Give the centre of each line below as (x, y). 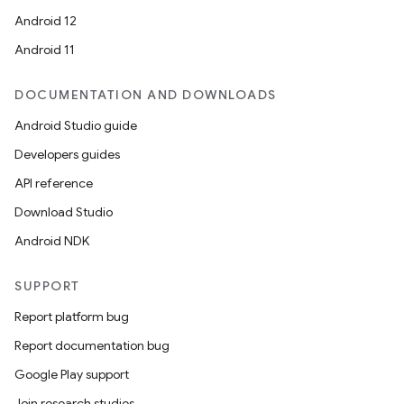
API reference (54, 183)
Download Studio (64, 212)
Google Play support (72, 374)
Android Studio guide (76, 125)
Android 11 (45, 50)
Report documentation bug (92, 345)
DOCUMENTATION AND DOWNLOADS (146, 95)
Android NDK (52, 241)
